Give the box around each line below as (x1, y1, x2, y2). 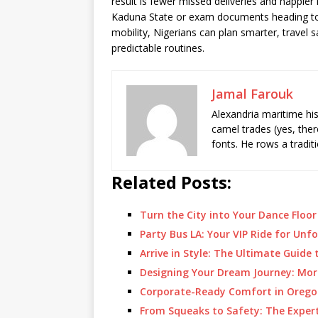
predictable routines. (111, 41, 204, 55)
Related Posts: (111, 170, 231, 194)
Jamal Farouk (212, 85, 293, 102)
